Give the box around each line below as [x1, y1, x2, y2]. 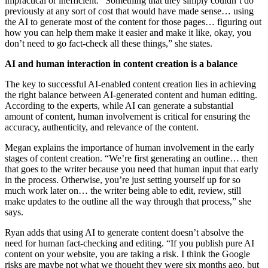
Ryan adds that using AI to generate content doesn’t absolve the [5, 227, 243, 237]
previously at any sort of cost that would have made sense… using [5, 5, 254, 16]
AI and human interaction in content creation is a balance [5, 58, 237, 69]
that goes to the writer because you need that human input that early [5, 163, 258, 174]
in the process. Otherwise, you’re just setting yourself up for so [5, 174, 240, 185]
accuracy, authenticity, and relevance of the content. [5, 121, 199, 132]
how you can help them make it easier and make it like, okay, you [5, 27, 251, 38]
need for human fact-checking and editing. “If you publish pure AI [5, 237, 254, 248]
